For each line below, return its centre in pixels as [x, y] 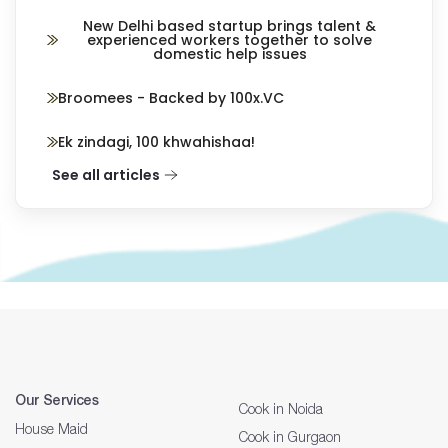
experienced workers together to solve [229, 39]
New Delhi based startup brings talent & [229, 25]
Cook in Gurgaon [290, 436]
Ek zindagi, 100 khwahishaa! [156, 141]
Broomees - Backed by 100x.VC [171, 97]
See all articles [106, 174]
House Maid [51, 428]
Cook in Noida [281, 408]
